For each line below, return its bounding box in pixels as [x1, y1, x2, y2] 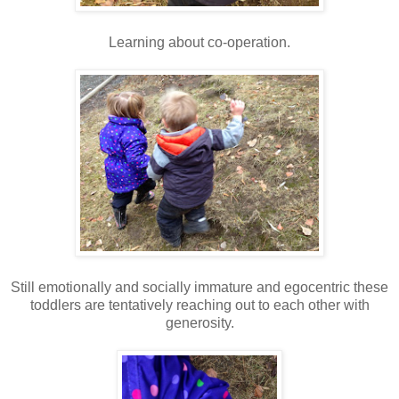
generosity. [165, 315, 234, 331]
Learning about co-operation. [109, 35, 290, 51]
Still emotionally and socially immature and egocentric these [11, 280, 388, 296]
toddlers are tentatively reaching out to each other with [29, 297, 370, 313]
